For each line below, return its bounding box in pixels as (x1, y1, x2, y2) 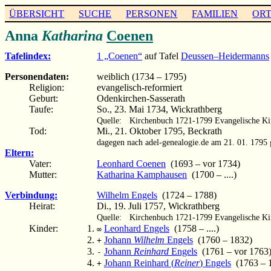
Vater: (29, 158, 51, 169)
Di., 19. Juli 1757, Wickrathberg (97, 200, 220, 211)
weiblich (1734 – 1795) (97, 71, 186, 82)
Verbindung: (5, 189, 57, 200)
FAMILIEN (192, 8, 238, 19)
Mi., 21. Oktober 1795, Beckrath (97, 125, 222, 136)
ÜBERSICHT (9, 8, 65, 19)
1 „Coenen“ (97, 50, 142, 61)
